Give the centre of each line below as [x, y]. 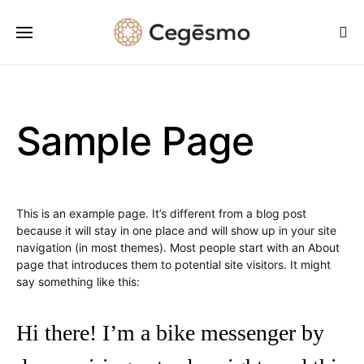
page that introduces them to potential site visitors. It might [173, 264]
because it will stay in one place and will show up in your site [176, 230]
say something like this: [78, 282]
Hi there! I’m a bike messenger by [170, 333]
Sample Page [135, 141]
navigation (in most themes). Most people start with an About [178, 247]
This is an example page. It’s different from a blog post [161, 213]
